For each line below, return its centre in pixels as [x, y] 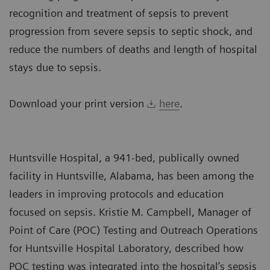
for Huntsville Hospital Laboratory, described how [126, 248]
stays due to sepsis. [55, 67]
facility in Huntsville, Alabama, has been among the [131, 176]
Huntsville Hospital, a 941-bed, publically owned [124, 158]
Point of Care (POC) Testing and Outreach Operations [133, 230]
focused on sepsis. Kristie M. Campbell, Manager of [130, 212]
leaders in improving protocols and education [116, 194]
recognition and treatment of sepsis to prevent [119, 13]
